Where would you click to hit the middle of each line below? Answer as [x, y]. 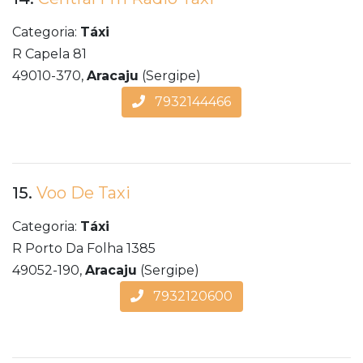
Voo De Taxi [83, 193]
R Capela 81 [49, 54]
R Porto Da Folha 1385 [84, 249]
